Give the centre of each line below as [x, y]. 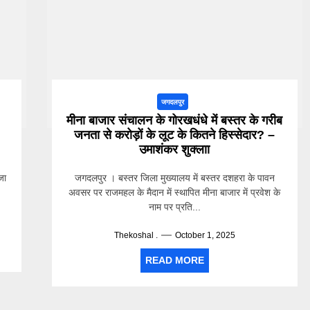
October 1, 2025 [205, 235]
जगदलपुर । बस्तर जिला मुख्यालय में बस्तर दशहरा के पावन [174, 178]
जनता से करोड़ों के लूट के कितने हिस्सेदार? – [175, 135]
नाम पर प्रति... [174, 207]
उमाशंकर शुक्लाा [175, 149]
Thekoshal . [136, 235]
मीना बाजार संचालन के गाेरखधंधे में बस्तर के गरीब [175, 120]
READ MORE [174, 260]
